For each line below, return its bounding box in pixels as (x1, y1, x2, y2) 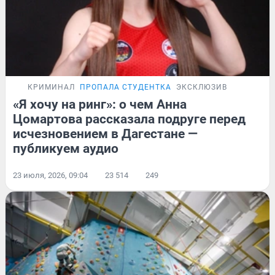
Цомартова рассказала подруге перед (13, 112, 246, 127)
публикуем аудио (13, 141, 118, 157)
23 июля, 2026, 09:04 (13, 171, 88, 180)
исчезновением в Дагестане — (13, 126, 198, 142)
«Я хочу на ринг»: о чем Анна (13, 97, 187, 112)
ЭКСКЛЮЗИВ (176, 83, 227, 92)
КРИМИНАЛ (28, 83, 75, 92)
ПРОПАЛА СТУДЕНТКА (80, 83, 171, 92)
